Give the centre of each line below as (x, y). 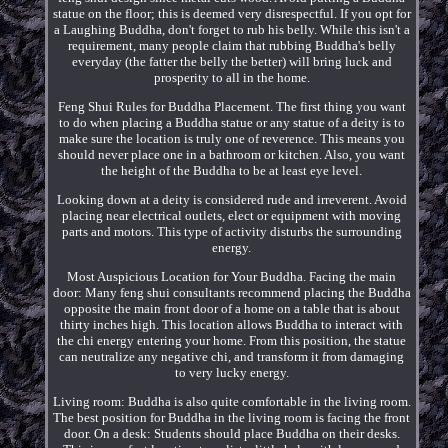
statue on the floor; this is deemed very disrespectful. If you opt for (231, 13)
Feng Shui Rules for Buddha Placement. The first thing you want (231, 106)
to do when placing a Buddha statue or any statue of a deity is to (231, 122)
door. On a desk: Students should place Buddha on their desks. (231, 433)
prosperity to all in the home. (231, 77)
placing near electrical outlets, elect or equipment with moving (232, 215)
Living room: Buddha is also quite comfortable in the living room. (231, 401)
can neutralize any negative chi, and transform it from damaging (232, 356)
